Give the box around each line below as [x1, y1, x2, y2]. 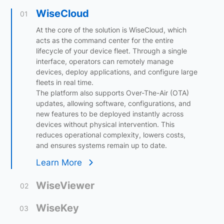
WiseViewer [36, 179, 95, 192]
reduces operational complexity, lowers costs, [36, 130, 186, 139]
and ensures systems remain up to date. [36, 140, 167, 149]
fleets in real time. [36, 77, 94, 86]
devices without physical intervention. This [36, 119, 175, 128]
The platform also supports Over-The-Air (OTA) [36, 88, 189, 97]
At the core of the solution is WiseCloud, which [36, 25, 187, 34]
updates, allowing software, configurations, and [36, 98, 191, 107]
